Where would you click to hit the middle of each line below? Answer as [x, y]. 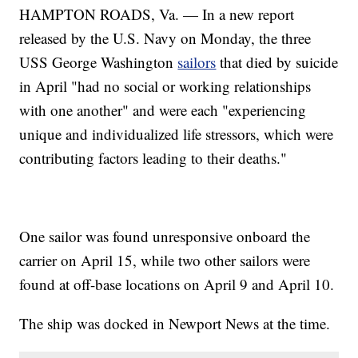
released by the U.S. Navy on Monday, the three [165, 38]
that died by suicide [277, 62]
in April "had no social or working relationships [165, 86]
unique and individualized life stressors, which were [177, 134]
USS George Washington [99, 62]
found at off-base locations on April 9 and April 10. [177, 284]
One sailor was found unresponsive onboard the [165, 237]
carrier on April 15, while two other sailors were [165, 261]
